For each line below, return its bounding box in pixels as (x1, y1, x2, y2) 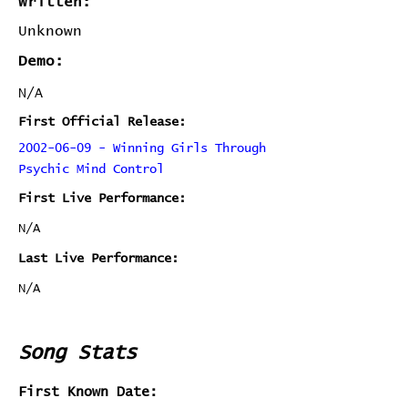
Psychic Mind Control (18, 163, 164, 176)
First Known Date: (18, 385, 158, 399)
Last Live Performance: (18, 252, 178, 265)
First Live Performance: (18, 192, 186, 205)
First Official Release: (18, 116, 186, 128)
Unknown (18, 24, 82, 38)
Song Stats (18, 343, 137, 363)
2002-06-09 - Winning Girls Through (18, 142, 266, 155)
